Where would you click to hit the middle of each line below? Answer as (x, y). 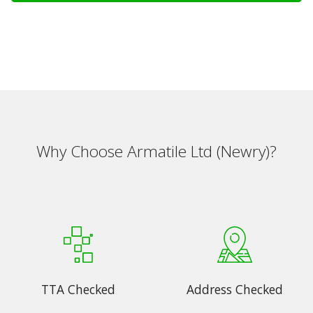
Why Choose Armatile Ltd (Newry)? (156, 151)
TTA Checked (78, 289)
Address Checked (235, 289)
